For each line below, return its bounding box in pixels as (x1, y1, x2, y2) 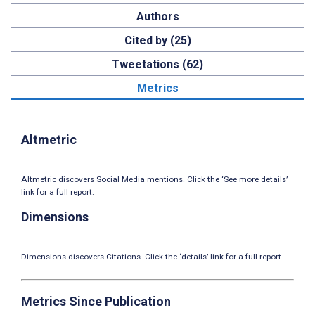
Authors (136, 10, 179, 24)
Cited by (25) (124, 34, 191, 48)
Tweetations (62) (112, 58, 203, 72)
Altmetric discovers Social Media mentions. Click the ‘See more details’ (21, 174, 288, 185)
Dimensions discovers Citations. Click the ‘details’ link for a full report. (21, 252, 283, 262)
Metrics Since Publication (21, 294, 171, 309)
